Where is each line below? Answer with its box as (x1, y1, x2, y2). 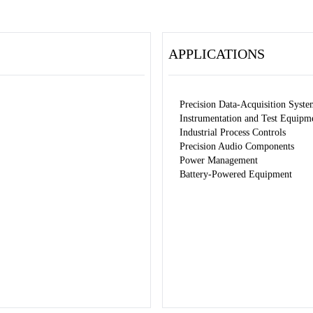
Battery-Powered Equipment (180, 169, 292, 180)
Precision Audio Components (180, 141, 294, 152)
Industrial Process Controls (180, 127, 286, 138)
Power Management (180, 155, 258, 166)
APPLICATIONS (168, 46, 265, 61)
